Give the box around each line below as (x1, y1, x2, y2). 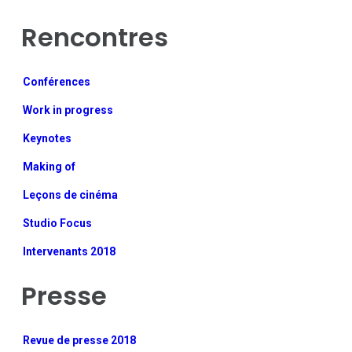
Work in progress (23, 104, 114, 117)
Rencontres (21, 20, 169, 56)
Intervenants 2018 (23, 245, 116, 258)
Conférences (23, 75, 91, 89)
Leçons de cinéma (23, 189, 119, 202)
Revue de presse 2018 (23, 334, 137, 347)
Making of (23, 160, 76, 174)
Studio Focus (23, 217, 93, 230)
